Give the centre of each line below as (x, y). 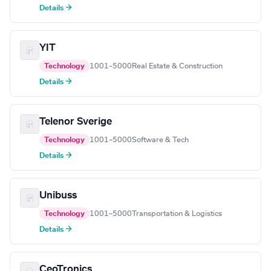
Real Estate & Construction (177, 66)
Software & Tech (160, 140)
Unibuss (58, 196)
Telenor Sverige (76, 122)
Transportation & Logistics (177, 214)
